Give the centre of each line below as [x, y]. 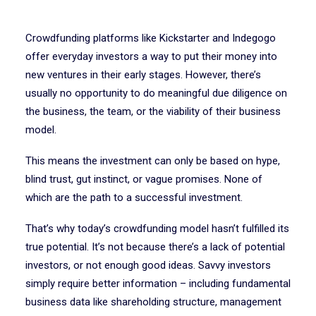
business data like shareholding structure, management [153, 302]
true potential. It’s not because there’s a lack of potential [155, 247]
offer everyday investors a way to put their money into [151, 56]
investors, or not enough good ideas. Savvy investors [148, 265]
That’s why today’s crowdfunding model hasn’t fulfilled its [157, 229]
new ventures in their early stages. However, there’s [143, 75]
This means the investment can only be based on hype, [153, 161]
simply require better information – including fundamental [158, 284]
